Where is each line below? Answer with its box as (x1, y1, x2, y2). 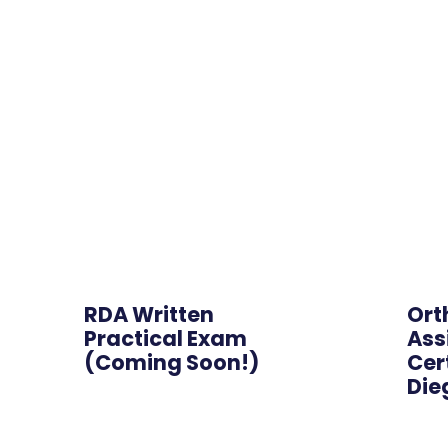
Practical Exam (84, 324, 247, 353)
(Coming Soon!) (84, 348, 259, 377)
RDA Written (84, 300, 214, 329)
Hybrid (260, 294, 311, 315)
